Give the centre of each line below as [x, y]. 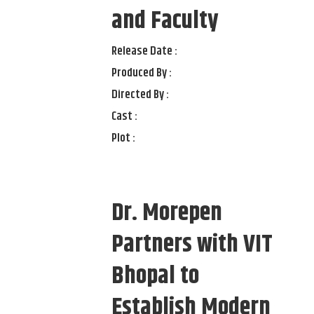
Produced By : [142, 73]
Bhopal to [156, 277]
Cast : [125, 117]
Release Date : [145, 52]
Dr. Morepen [167, 213]
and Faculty [165, 21]
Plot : [124, 138]
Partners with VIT [192, 245]
